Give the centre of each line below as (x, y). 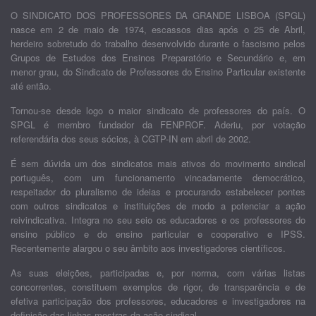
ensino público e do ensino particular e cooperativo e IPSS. (158, 234)
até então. (31, 86)
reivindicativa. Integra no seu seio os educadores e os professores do (158, 220)
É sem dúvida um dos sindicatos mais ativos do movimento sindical (158, 163)
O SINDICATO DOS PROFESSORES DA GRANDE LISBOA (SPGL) (158, 15)
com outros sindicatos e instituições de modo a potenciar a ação (158, 206)
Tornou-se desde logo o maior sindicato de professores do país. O (158, 110)
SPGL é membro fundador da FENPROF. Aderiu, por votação (158, 124)
